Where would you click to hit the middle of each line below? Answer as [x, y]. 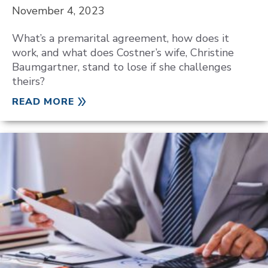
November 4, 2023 [58, 11]
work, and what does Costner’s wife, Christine [123, 53]
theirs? [28, 81]
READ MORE [43, 102]
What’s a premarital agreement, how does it [121, 38]
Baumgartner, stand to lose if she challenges [122, 67]
